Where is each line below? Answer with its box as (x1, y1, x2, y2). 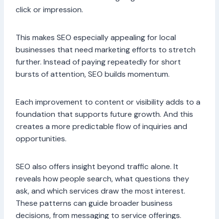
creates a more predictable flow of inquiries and (16, 121, 187, 132)
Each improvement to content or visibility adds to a (16, 97, 200, 108)
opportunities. (16, 133, 66, 144)
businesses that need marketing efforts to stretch (16, 44, 196, 55)
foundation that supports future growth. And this (16, 109, 193, 120)
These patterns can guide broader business (16, 198, 173, 209)
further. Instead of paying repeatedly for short (16, 57, 181, 67)
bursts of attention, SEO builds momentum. (16, 69, 170, 80)
